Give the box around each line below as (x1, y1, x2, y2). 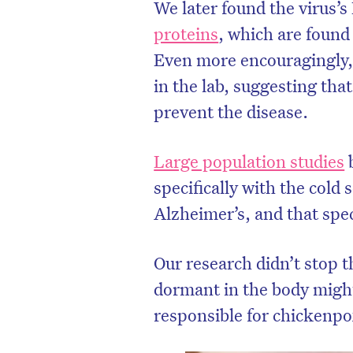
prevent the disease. (154, 100, 309, 123)
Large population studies (154, 150, 345, 173)
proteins (154, 22, 219, 45)
